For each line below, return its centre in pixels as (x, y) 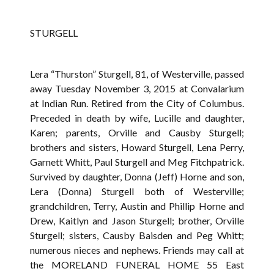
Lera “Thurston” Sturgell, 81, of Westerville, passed (137, 73)
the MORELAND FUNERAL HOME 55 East (137, 264)
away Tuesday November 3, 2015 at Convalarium (137, 88)
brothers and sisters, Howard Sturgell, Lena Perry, (137, 147)
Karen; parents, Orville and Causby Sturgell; (137, 132)
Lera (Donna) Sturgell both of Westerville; (137, 191)
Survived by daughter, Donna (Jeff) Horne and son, (137, 176)
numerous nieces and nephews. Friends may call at (137, 250)
